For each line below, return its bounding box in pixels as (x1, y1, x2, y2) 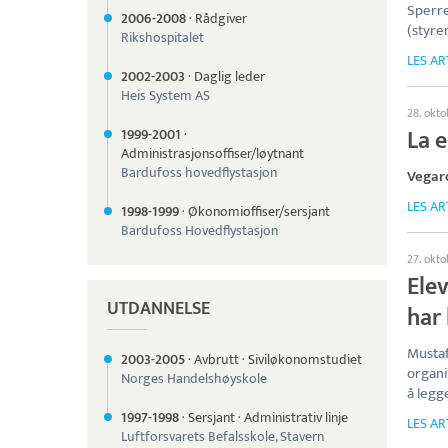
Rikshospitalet (121, 26, 204, 49)
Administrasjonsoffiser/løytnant (121, 142, 304, 165)
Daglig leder (194, 65, 265, 88)
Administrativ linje (244, 406, 348, 429)
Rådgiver (195, 7, 247, 30)
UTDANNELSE (107, 294, 210, 324)
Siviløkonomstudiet (248, 348, 362, 371)
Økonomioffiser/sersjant (188, 200, 330, 223)
